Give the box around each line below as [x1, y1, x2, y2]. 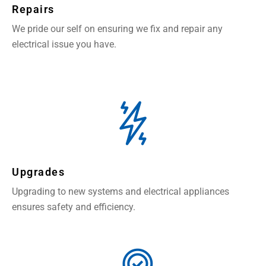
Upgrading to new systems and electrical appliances [12, 186, 229, 198]
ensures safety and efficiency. [12, 201, 135, 213]
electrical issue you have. [12, 39, 116, 50]
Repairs [12, 3, 55, 16]
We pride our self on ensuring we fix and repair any [12, 23, 223, 35]
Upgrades [12, 166, 65, 179]
